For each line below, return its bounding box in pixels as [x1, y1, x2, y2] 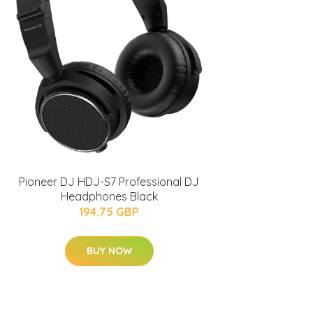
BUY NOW [86, 245, 132, 257]
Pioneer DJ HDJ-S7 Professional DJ [19, 175, 199, 189]
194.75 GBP [79, 205, 139, 219]
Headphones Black [60, 189, 158, 203]
